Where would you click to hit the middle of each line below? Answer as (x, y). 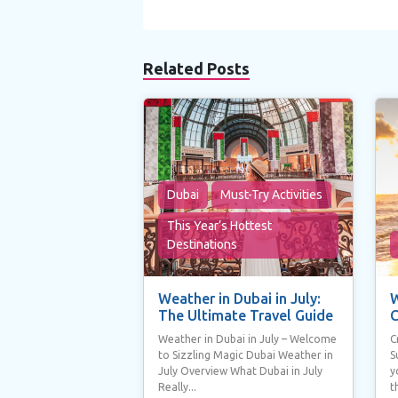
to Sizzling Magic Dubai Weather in (245, 354)
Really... (177, 386)
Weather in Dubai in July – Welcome (247, 338)
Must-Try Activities (271, 194)
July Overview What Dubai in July (240, 370)
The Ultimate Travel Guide (245, 315)
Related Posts (196, 68)
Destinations (202, 244)
